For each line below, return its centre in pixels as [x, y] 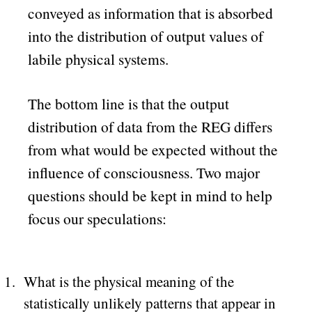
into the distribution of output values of [146, 36]
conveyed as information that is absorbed [151, 13]
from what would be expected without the [153, 150]
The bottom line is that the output [129, 104]
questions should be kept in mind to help [150, 196]
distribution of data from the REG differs [150, 127]
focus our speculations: [97, 219]
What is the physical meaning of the [128, 282]
